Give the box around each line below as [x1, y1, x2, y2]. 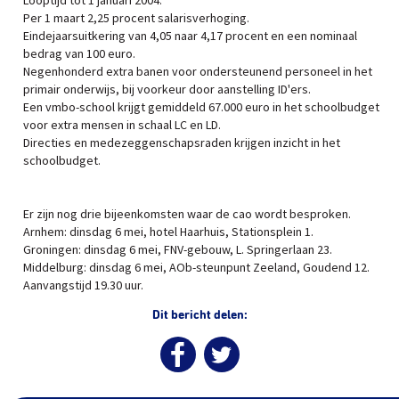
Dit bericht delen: [151, 309, 248, 322]
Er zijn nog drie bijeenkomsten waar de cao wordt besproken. [23, 206, 351, 222]
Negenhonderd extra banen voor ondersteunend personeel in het [23, 63, 372, 79]
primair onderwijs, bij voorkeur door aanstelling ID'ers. [23, 81, 311, 97]
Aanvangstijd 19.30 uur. [23, 277, 143, 293]
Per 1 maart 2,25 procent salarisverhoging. [23, 10, 249, 26]
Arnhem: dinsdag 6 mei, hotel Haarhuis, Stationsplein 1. [23, 224, 313, 240]
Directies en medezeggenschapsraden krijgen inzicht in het [23, 134, 340, 151]
